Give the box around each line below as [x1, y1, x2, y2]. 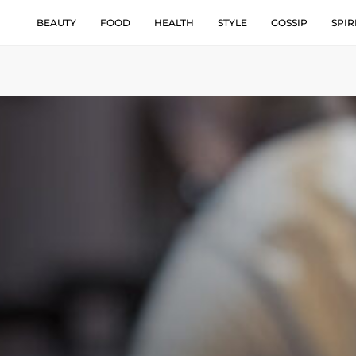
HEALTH [154, 16, 194, 29]
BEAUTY [37, 16, 76, 29]
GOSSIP [271, 16, 308, 29]
